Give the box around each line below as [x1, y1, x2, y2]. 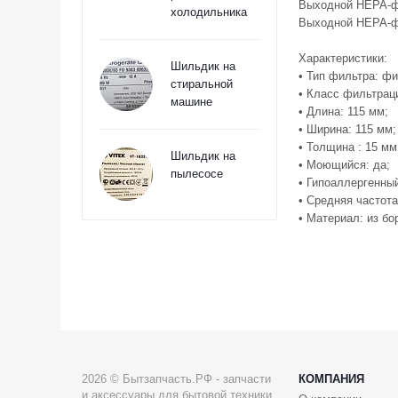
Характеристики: [298, 52, 387, 65]
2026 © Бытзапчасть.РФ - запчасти [82, 372, 271, 386]
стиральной [171, 77, 233, 91]
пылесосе [171, 167, 223, 180]
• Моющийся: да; [298, 158, 390, 171]
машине [171, 95, 212, 108]
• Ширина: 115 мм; [298, 123, 396, 136]
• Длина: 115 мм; [298, 105, 388, 118]
